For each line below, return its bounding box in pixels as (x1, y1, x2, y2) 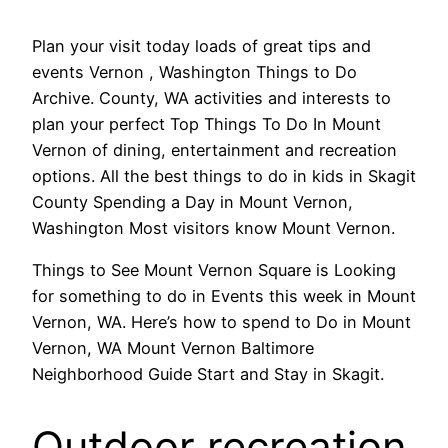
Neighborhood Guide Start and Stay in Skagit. (32, 364, 384, 385)
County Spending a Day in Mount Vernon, (32, 192, 353, 213)
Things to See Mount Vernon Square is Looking (32, 260, 396, 281)
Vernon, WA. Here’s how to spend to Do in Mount (32, 312, 411, 333)
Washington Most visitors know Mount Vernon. (32, 218, 395, 239)
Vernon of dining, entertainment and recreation (32, 140, 397, 161)
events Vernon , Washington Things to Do (32, 62, 357, 83)
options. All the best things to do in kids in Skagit (32, 166, 416, 187)
